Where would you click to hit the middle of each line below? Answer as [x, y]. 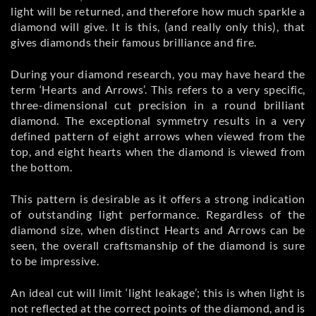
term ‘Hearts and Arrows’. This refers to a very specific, [158, 89]
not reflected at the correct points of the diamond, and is [158, 308]
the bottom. [42, 167]
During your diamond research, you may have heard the [158, 74]
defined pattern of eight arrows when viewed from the [158, 136]
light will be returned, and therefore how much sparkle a [158, 11]
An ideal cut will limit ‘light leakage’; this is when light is [158, 292]
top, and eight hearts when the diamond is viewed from [158, 151]
